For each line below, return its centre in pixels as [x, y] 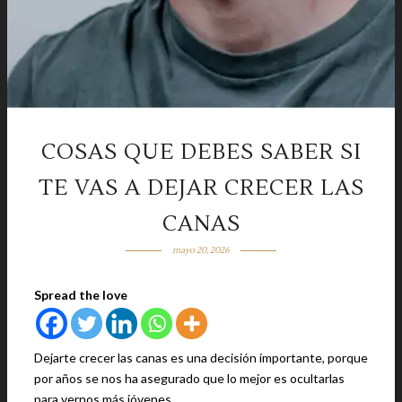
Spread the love [81, 295]
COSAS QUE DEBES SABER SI [201, 152]
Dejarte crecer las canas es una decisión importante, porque [201, 358]
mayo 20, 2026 [201, 250]
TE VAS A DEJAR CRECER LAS [201, 188]
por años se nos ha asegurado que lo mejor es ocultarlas [189, 378]
